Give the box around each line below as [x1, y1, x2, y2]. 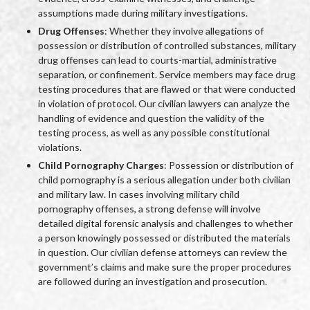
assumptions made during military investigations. [38, 7, 248, 19]
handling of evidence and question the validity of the [38, 112, 264, 125]
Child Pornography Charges [38, 159, 164, 172]
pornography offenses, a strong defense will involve [38, 203, 261, 215]
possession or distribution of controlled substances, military [38, 39, 296, 52]
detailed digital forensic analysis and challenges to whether [38, 217, 293, 230]
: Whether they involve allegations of [104, 25, 264, 37]
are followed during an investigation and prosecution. [38, 275, 267, 288]
